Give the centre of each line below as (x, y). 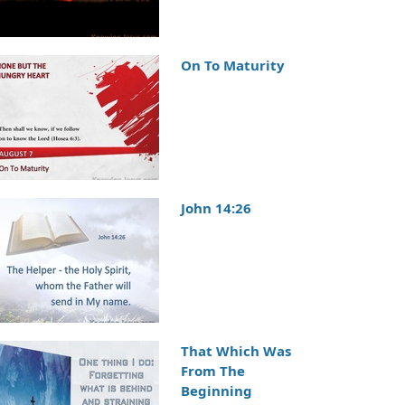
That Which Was (235, 351)
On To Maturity (232, 65)
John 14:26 (216, 208)
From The (212, 371)
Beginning (216, 391)
